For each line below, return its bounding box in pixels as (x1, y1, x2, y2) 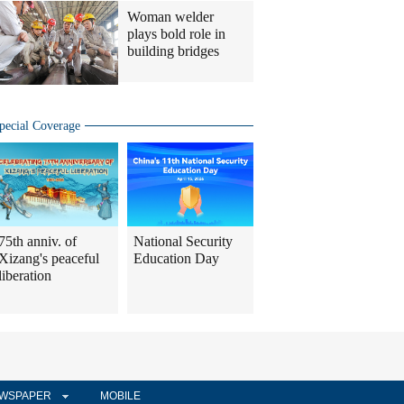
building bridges (127, 43, 219, 60)
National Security (133, 234, 233, 250)
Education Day (133, 251, 219, 267)
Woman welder (127, 9, 214, 25)
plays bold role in (127, 26, 225, 42)
